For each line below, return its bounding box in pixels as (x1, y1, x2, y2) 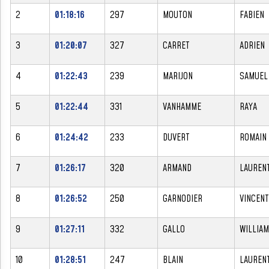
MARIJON (163, 69, 193, 83)
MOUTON (163, 8, 192, 22)
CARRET (163, 38, 190, 52)
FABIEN (240, 8, 264, 22)
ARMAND (163, 161, 192, 175)
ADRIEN (240, 38, 265, 52)
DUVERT (163, 130, 190, 144)
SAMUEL (240, 69, 268, 83)
